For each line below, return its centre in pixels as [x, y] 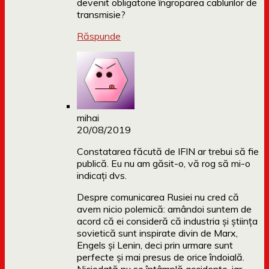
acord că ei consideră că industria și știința [167, 221]
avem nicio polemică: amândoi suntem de [164, 209]
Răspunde [99, 36]
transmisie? [101, 15]
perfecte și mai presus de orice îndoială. [161, 257]
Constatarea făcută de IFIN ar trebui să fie [168, 152]
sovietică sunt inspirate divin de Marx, [157, 233]
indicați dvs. [102, 176]
